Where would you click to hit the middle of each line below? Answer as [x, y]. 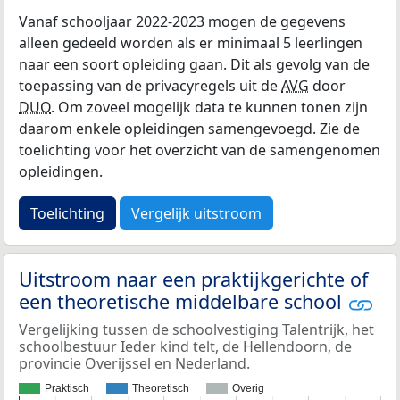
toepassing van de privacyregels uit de [150, 86]
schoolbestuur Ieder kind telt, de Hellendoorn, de [185, 346]
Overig [248, 388]
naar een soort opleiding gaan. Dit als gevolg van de [194, 65]
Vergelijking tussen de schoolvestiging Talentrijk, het [196, 329]
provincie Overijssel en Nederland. [134, 363]
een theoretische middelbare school [183, 302]
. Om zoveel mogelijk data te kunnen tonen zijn [209, 108]
